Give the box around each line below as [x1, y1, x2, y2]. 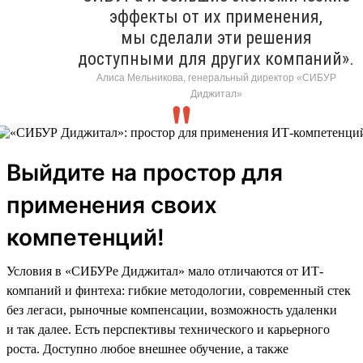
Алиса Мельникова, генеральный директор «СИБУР [96, 71, 336, 83]
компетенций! [6, 223, 164, 251]
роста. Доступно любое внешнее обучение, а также [6, 341, 288, 356]
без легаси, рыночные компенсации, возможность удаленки [6, 302, 337, 317]
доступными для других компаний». [78, 48, 354, 69]
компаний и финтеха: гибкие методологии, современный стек [6, 283, 351, 297]
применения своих [6, 190, 217, 219]
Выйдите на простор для [6, 158, 283, 186]
